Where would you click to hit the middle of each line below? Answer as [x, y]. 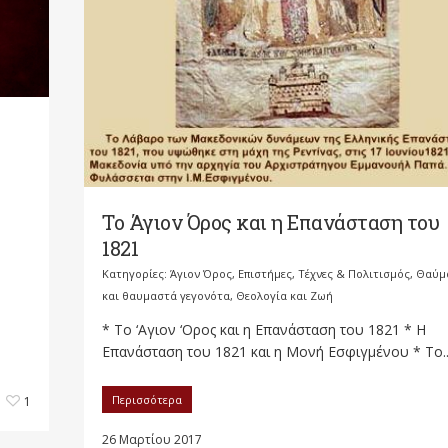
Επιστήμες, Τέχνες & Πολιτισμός [324, 273]
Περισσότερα [147, 399]
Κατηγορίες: [136, 273]
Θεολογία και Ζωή [284, 295]
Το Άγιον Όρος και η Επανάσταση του [270, 221]
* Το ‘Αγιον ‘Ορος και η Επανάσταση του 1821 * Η [264, 329]
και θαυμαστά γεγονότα [166, 295]
